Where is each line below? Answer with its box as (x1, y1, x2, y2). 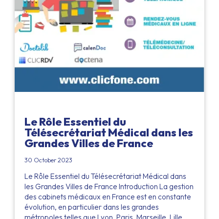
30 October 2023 (24, 155, 72, 164)
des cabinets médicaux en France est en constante (24, 192, 191, 201)
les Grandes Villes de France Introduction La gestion (24, 181, 194, 191)
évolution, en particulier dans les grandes (24, 202, 159, 212)
